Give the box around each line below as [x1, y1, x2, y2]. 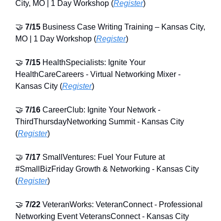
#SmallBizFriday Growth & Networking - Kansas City [15, 165, 199, 174]
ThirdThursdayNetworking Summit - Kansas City [15, 117, 184, 126]
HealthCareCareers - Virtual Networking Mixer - [15, 70, 181, 79]
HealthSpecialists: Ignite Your [40, 58, 146, 67]
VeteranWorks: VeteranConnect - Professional [40, 200, 203, 209]
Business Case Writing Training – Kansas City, [40, 23, 205, 32]
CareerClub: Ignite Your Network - [40, 106, 160, 114]
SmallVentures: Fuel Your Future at [40, 153, 165, 162]
